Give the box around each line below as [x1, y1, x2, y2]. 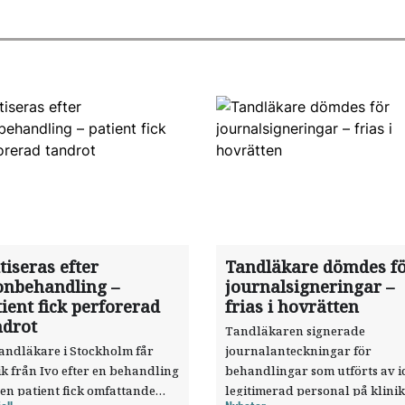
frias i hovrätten [225, 296, 359, 317]
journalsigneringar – [225, 276, 394, 297]
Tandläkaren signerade [225, 323, 365, 339]
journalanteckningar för [225, 343, 372, 359]
